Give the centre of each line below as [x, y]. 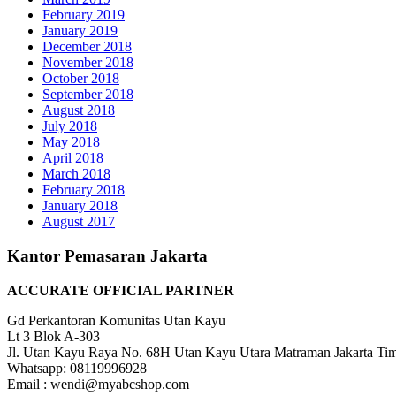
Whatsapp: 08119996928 [77, 368]
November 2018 [88, 63]
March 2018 [76, 174]
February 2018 [84, 190]
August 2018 [79, 110]
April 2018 [73, 158]
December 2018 [87, 47]
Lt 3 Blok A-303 [53, 336]
